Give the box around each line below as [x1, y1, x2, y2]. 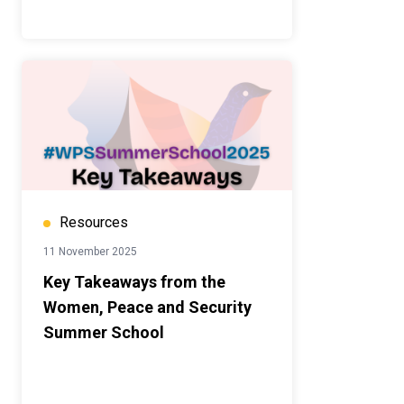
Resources [60, 214, 128, 232]
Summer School [43, 323, 164, 343]
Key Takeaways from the [43, 272, 225, 292]
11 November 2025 [43, 245, 137, 259]
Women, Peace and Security [43, 298, 252, 317]
